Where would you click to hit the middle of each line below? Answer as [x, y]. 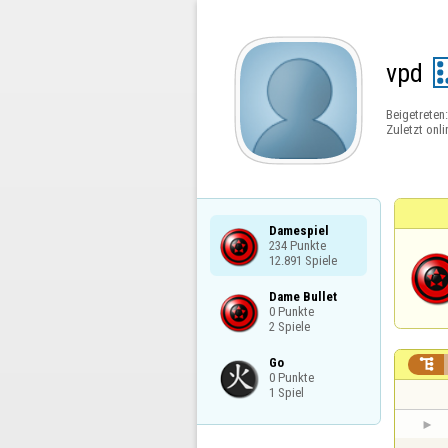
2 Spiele [289, 326]
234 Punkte [297, 245]
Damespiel [298, 230]
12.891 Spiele [302, 260]
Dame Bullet [302, 296]
